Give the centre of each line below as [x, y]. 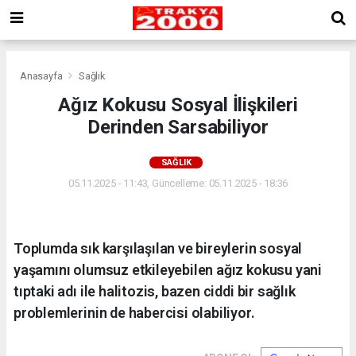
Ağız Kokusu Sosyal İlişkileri [178, 104]
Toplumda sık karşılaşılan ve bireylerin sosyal [158, 248]
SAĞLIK [176, 162]
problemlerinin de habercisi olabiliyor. [134, 312]
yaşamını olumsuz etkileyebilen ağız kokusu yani [168, 269]
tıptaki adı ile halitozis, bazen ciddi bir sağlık [155, 291]
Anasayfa [43, 75]
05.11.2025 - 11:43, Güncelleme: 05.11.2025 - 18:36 [178, 183]
